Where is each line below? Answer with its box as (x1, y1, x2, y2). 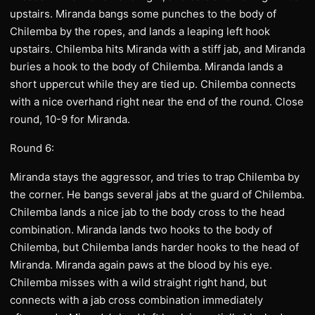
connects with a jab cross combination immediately (10, 293, 263, 307)
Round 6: (10, 141, 54, 155)
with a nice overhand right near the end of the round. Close (10, 95, 304, 108)
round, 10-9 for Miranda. (10, 112, 130, 126)
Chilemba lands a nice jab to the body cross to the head (10, 205, 285, 219)
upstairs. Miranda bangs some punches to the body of (10, 7, 276, 20)
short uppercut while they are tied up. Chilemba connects (10, 77, 296, 91)
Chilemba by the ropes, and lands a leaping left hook (10, 25, 270, 38)
